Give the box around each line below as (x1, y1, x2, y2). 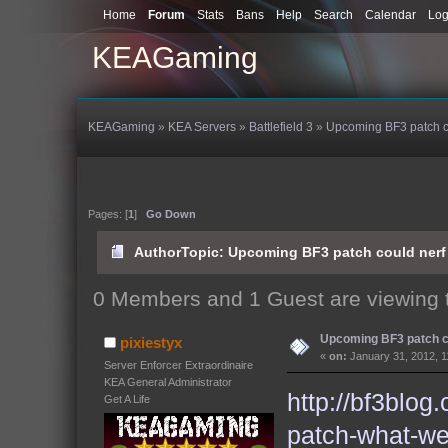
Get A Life (103, 392, 150, 405)
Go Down (145, 207, 196, 220)
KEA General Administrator (103, 375, 232, 388)
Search (313, 8, 353, 22)
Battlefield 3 (249, 120, 314, 134)
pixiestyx (120, 333, 183, 351)
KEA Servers (168, 120, 237, 134)
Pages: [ (87, 207, 128, 220)
